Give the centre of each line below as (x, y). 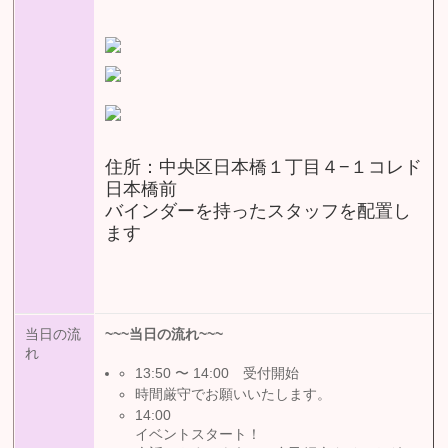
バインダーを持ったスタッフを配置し (258, 211)
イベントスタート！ (198, 435)
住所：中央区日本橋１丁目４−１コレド (264, 167)
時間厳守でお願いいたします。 (233, 395)
